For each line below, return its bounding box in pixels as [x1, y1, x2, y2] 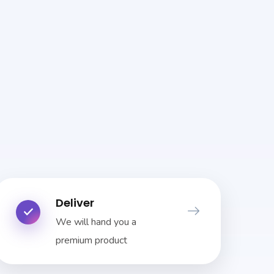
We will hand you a [56, 215, 136, 229]
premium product [56, 233, 127, 247]
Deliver [56, 194, 94, 210]
